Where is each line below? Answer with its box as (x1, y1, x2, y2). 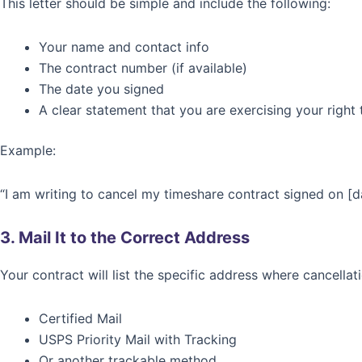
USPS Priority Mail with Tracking (39, 331, 237, 347)
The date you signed (39, 81, 164, 97)
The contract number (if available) (39, 60, 247, 76)
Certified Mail (39, 310, 122, 326)
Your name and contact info (39, 39, 209, 55)
